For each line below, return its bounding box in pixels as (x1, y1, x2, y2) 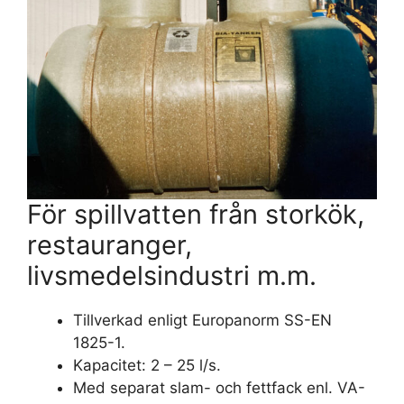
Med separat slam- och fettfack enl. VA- (73, 379, 365, 398)
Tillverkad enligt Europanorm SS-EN (73, 311, 332, 330)
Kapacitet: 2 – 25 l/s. (73, 356, 221, 375)
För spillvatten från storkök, (27, 198, 364, 231)
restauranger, (27, 229, 192, 262)
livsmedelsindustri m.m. (27, 260, 317, 292)
